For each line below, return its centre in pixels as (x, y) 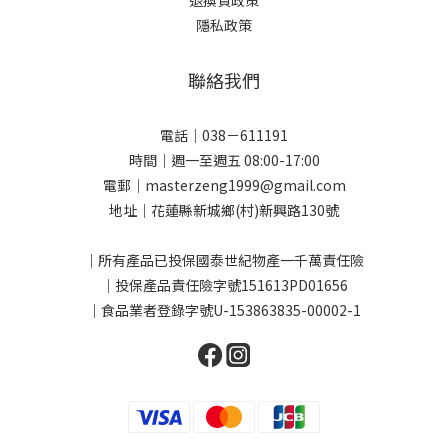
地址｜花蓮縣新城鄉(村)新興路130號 (224, 210)
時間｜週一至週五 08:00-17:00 (224, 160)
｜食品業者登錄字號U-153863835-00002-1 (224, 310)
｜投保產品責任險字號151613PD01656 (224, 285)
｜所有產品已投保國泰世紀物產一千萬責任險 (224, 260)
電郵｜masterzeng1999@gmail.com (224, 185)
